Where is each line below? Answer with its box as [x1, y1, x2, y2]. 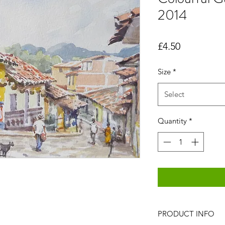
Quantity [158, 116, 187, 126]
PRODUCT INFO [158, 208, 214, 218]
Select [164, 89, 184, 99]
